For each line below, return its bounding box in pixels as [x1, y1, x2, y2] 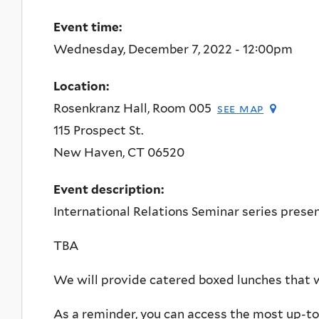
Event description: [53, 182, 167, 197]
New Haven [53, 145, 122, 159]
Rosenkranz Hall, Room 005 [53, 100, 211, 115]
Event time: [53, 19, 125, 34]
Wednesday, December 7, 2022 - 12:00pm [53, 41, 293, 56]
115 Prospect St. [53, 122, 143, 137]
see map [216, 101, 264, 115]
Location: [53, 78, 112, 93]
